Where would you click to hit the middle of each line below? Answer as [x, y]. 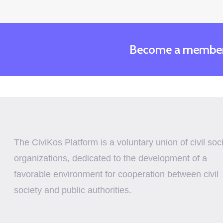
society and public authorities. [73, 190]
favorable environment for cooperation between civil [116, 174]
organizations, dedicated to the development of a [111, 158]
